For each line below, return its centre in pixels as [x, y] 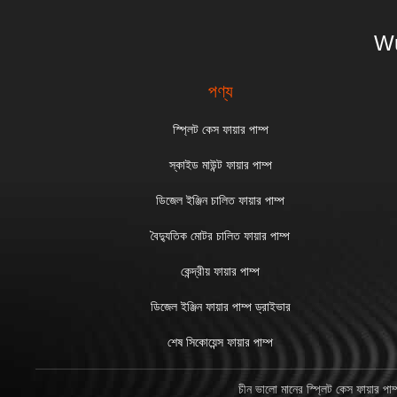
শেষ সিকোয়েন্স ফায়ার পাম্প [221, 342]
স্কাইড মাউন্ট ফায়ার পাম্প [220, 165]
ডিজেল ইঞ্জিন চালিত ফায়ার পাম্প [221, 200]
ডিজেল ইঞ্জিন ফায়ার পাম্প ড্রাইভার [220, 307]
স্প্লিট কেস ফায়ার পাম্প [220, 129]
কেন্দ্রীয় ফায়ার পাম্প [221, 271]
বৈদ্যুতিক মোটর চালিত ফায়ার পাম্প [221, 236]
